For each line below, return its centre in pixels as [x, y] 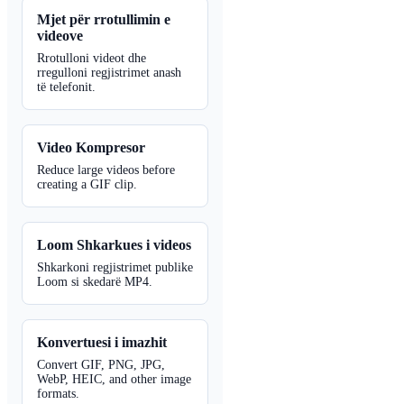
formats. [58, 393]
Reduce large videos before [106, 170]
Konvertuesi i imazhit [102, 342]
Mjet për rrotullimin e [104, 19]
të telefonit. [66, 87]
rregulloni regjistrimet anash [109, 72]
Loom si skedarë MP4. [95, 281]
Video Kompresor [91, 147]
